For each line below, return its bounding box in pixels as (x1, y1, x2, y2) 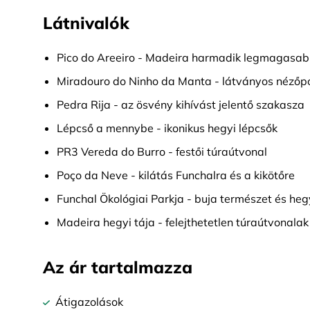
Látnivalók (43, 12, 129, 33)
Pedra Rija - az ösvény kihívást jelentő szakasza (57, 98, 304, 111)
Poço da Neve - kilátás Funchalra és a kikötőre (57, 168, 295, 182)
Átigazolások (55, 295, 123, 309)
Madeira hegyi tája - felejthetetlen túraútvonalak (57, 215, 309, 229)
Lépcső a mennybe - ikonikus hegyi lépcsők (57, 121, 277, 135)
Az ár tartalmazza (43, 257, 192, 277)
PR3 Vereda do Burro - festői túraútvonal (57, 145, 267, 158)
